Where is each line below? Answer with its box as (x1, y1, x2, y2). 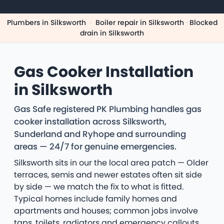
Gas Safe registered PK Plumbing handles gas (14, 103, 201, 115)
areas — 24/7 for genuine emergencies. (14, 140, 176, 153)
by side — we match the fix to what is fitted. (14, 181, 183, 193)
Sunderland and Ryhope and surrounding (14, 128, 186, 140)
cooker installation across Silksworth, (14, 115, 166, 128)
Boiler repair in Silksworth (95, 17, 184, 28)
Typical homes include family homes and (14, 193, 177, 205)
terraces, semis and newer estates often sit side (14, 169, 202, 181)
